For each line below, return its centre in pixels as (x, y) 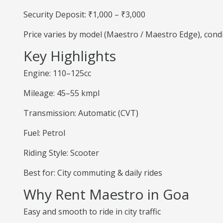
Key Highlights (70, 56)
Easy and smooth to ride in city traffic (92, 212)
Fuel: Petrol (44, 133)
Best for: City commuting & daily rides (93, 173)
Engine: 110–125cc (57, 73)
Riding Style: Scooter (61, 153)
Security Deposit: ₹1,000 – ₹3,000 (84, 14)
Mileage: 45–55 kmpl (61, 93)
